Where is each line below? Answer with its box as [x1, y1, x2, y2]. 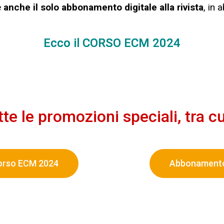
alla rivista [159, 1, 203, 13]
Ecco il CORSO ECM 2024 [43, 35, 180, 50]
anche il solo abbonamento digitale [3, 1, 157, 13]
